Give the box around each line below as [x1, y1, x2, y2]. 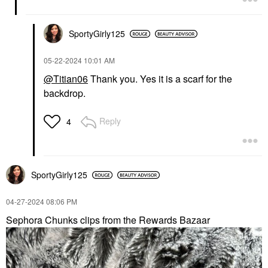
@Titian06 [44, 72, 88, 86]
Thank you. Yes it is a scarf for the [88, 72, 232, 86]
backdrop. [44, 86, 88, 100]
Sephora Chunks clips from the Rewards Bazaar [6, 213, 210, 227]
